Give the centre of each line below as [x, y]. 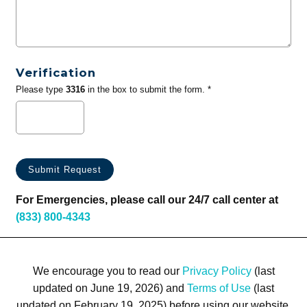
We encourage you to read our [107, 271]
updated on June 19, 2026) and [110, 288]
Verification [56, 73]
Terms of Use [219, 288]
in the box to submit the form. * [148, 90]
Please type [40, 90]
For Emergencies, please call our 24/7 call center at [147, 200]
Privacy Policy [217, 271]
